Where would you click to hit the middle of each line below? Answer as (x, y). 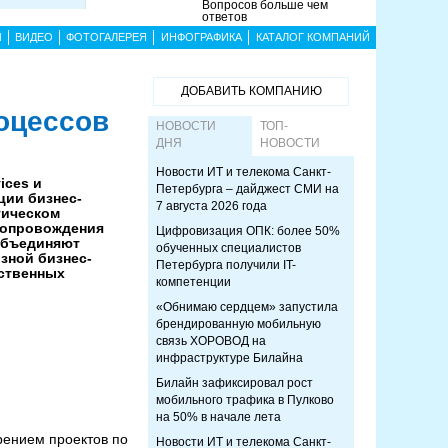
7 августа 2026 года (211, 206)
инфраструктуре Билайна (229, 358)
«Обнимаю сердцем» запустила (247, 307)
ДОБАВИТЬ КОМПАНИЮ (251, 91)
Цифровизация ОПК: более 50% (248, 231)
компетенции (193, 282)
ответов (225, 17)
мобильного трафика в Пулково (245, 400)
